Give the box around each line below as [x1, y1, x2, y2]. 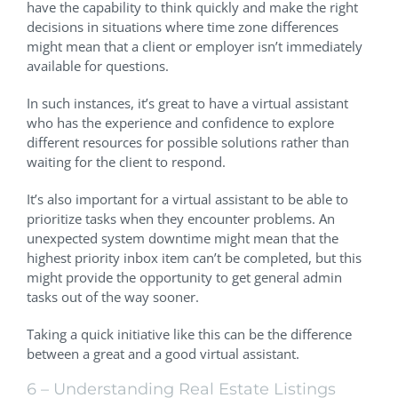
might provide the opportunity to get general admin [27, 267, 342, 286]
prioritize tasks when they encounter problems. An [27, 209, 335, 227]
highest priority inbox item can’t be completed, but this [27, 248, 362, 267]
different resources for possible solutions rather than [27, 132, 349, 151]
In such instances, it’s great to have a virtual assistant [27, 93, 348, 112]
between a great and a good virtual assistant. [27, 344, 303, 362]
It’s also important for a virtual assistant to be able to [27, 189, 348, 208]
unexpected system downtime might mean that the [27, 228, 338, 247]
